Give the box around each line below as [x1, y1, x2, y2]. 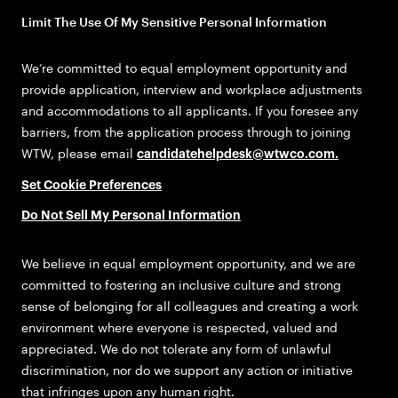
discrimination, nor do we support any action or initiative [21, 362, 353, 378]
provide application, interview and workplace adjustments [21, 81, 362, 97]
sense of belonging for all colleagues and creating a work [21, 298, 358, 314]
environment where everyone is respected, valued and [21, 320, 338, 336]
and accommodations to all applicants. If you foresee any [21, 102, 358, 118]
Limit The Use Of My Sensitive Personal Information [21, 13, 327, 29]
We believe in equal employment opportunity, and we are [21, 256, 355, 272]
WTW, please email [21, 145, 137, 161]
